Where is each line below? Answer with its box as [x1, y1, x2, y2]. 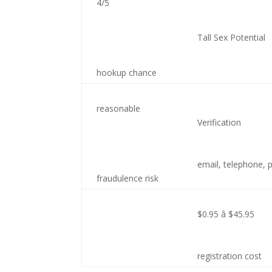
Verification [197, 117, 242, 128]
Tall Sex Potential [197, 32, 266, 43]
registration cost [197, 250, 262, 262]
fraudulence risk [97, 172, 159, 184]
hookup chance [97, 67, 157, 78]
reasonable [97, 103, 141, 114]
